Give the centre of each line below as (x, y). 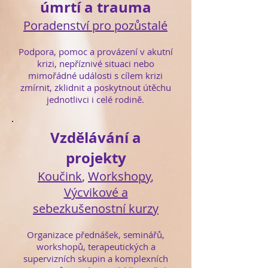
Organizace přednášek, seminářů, (96, 234)
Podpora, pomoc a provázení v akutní (95, 51)
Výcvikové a (96, 192)
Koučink (60, 176)
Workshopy (119, 176)
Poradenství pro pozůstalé (95, 25)
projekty (96, 158)
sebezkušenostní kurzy (96, 208)
